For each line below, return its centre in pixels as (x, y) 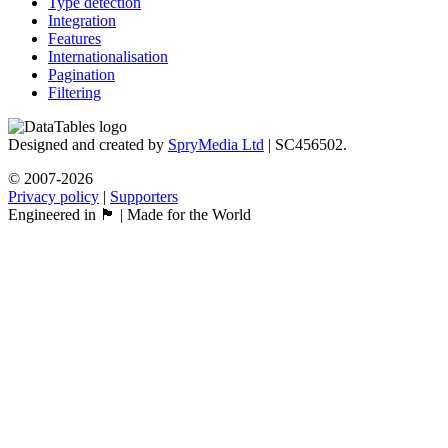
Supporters (144, 196)
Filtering (74, 92)
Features (74, 38)
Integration (82, 20)
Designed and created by (88, 144)
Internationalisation (108, 56)
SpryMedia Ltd (216, 144)
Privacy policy (53, 196)
